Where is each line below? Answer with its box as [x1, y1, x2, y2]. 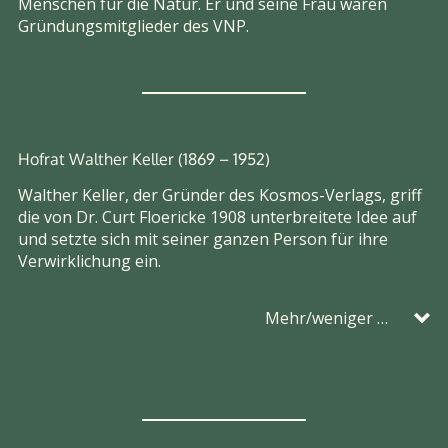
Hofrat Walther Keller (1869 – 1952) [18, 148, 270, 169]
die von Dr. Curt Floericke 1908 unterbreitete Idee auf [18, 205, 417, 228]
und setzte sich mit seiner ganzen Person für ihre [18, 227, 388, 250]
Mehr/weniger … [264, 306, 388, 329]
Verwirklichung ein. [18, 249, 161, 272]
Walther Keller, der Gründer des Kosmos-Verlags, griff [18, 183, 422, 206]
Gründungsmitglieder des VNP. [18, 14, 249, 37]
